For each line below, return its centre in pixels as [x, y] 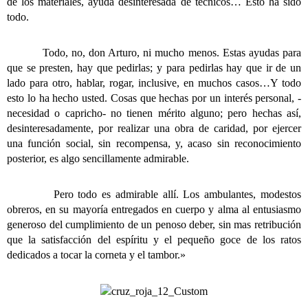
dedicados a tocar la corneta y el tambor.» [96, 254]
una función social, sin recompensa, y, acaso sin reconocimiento [154, 143]
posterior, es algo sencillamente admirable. [98, 158]
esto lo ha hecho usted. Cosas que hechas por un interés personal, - [154, 98]
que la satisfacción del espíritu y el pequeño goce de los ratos [154, 239]
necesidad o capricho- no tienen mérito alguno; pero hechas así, [154, 113]
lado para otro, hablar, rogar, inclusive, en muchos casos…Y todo [154, 82]
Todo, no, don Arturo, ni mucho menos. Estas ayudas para [154, 52]
